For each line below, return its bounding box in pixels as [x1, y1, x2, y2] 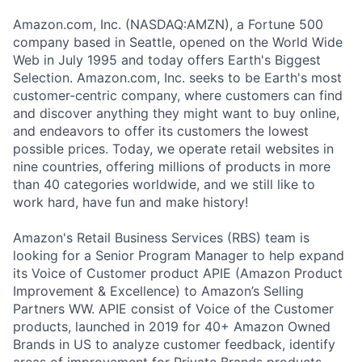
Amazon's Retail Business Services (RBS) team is [13, 229, 309, 246]
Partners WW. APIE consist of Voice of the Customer [13, 300, 334, 317]
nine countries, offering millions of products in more [13, 158, 330, 175]
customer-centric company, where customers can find [13, 86, 343, 103]
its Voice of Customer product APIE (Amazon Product [13, 264, 343, 281]
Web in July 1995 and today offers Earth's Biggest [13, 51, 321, 68]
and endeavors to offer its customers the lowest [13, 122, 309, 139]
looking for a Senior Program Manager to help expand [13, 246, 344, 263]
